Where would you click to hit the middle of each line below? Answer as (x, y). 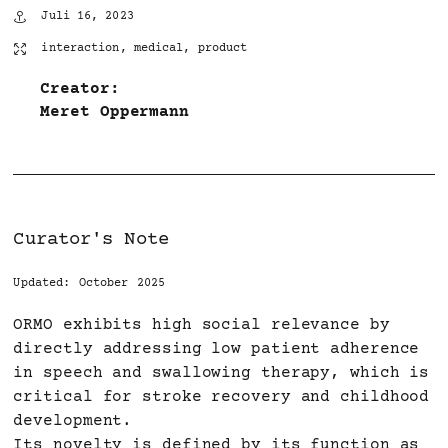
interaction (80, 49)
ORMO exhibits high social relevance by (201, 325)
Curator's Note (91, 240)
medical (158, 49)
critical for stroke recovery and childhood (221, 397)
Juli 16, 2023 (87, 17)
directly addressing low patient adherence (216, 349)
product (222, 49)
